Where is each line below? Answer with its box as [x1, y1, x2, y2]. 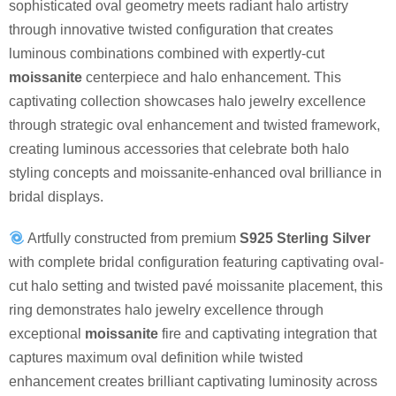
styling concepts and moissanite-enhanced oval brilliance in [9, 165, 382, 181]
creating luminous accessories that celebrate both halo [9, 141, 349, 157]
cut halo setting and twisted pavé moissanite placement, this [9, 278, 383, 294]
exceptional [9, 326, 85, 342]
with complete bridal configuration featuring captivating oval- [9, 255, 384, 270]
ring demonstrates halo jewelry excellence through [9, 302, 324, 318]
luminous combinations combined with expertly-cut [9, 46, 324, 62]
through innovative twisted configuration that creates [9, 22, 333, 38]
